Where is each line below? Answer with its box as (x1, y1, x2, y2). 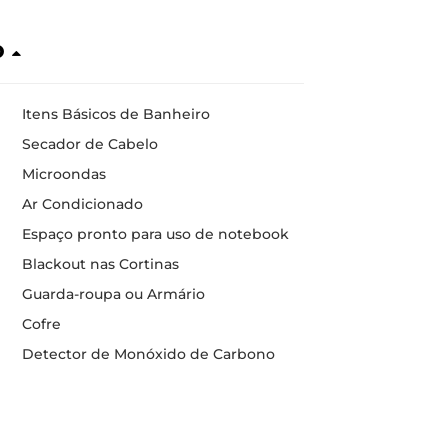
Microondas (21, 164, 106, 183)
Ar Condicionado (21, 194, 143, 213)
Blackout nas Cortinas (21, 254, 179, 273)
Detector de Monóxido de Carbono (21, 344, 275, 363)
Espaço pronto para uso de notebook (21, 224, 289, 243)
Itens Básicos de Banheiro (21, 104, 210, 123)
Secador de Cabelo (21, 134, 158, 153)
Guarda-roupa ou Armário (21, 284, 205, 303)
